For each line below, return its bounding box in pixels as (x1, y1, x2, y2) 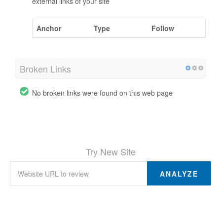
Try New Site (85, 145, 136, 158)
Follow (151, 23, 174, 33)
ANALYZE (160, 168, 198, 179)
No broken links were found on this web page (32, 87, 173, 98)
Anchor (37, 23, 61, 33)
